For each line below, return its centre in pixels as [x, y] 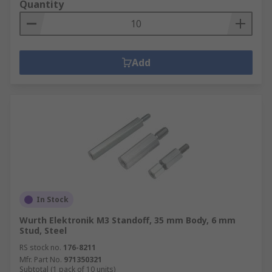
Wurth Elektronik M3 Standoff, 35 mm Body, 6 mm [127, 220]
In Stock [53, 199]
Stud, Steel [43, 230]
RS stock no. [40, 247]
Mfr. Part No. [41, 260]
